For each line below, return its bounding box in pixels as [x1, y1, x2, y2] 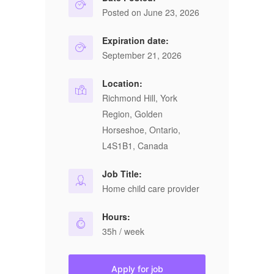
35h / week [102, 225, 144, 237]
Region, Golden [102, 108, 163, 120]
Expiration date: [102, 34, 169, 46]
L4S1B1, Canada [102, 139, 168, 152]
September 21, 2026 [102, 49, 182, 61]
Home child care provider [102, 182, 199, 194]
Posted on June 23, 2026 [102, 6, 199, 18]
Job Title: [102, 168, 142, 180]
